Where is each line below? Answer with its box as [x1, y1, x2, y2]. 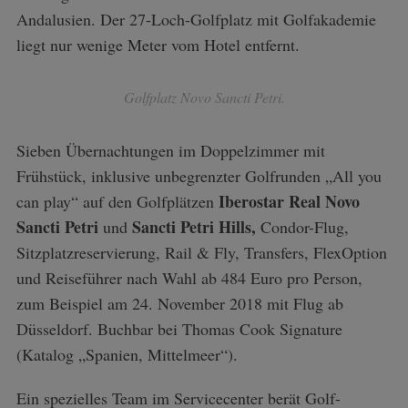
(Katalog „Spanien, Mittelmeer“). [15, 343, 238, 365]
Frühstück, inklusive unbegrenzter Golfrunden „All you [15, 165, 382, 187]
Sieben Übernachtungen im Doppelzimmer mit [15, 139, 325, 161]
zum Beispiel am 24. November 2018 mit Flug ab [15, 292, 343, 314]
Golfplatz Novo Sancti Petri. [123, 87, 285, 107]
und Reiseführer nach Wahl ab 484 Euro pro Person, [15, 267, 362, 289]
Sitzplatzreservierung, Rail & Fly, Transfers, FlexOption [15, 241, 387, 263]
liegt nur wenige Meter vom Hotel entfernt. [15, 34, 300, 56]
